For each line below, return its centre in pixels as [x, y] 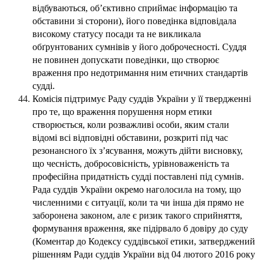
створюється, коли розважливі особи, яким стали [131, 125]
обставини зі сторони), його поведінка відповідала [134, 21]
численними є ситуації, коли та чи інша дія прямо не [138, 203]
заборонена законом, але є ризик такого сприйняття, [137, 216]
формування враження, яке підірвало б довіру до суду [140, 229]
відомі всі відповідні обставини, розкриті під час [130, 138]
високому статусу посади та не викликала [117, 34]
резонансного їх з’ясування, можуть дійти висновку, [138, 151]
